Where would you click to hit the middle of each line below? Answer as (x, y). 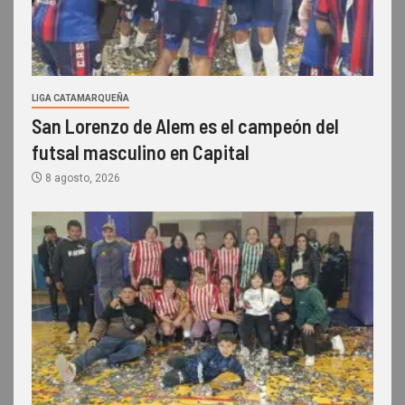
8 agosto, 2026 (81, 179)
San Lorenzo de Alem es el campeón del (185, 126)
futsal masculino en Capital (141, 152)
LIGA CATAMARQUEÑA (80, 99)
